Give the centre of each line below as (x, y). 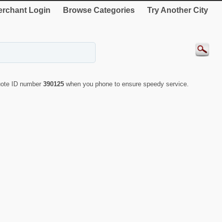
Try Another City (178, 10)
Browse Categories (99, 10)
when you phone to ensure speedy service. (127, 84)
